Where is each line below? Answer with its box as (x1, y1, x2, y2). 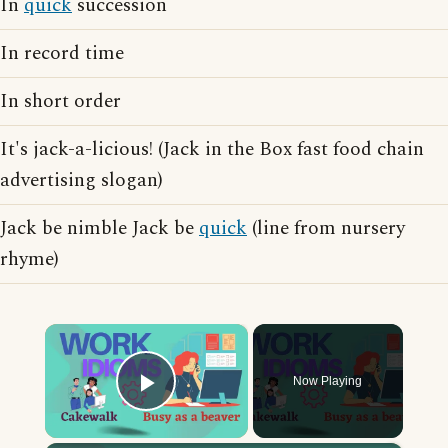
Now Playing (293, 374, 363, 388)
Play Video (146, 393, 291, 427)
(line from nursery (247, 214, 405, 243)
